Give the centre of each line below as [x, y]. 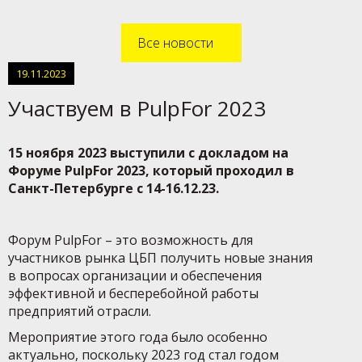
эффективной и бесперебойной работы [133, 293]
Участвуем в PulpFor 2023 [137, 108]
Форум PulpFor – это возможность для [130, 240]
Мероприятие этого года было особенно [138, 337]
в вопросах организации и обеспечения [135, 276]
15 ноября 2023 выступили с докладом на [148, 153]
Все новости [175, 43]
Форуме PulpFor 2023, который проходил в [151, 170]
